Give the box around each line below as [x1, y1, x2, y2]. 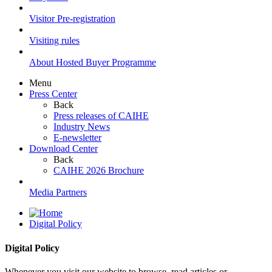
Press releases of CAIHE [53, 110, 149, 121]
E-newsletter [53, 132, 101, 143]
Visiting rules [29, 35, 80, 46]
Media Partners [29, 187, 87, 198]
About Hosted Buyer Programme [29, 57, 156, 68]
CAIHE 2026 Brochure [53, 165, 144, 176]
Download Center [29, 143, 98, 154]
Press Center [29, 89, 77, 100]
